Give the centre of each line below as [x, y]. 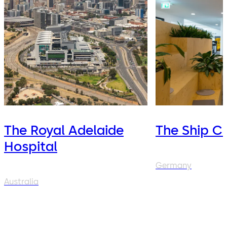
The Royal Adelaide [64, 130]
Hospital [31, 147]
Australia [21, 182]
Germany [174, 166]
